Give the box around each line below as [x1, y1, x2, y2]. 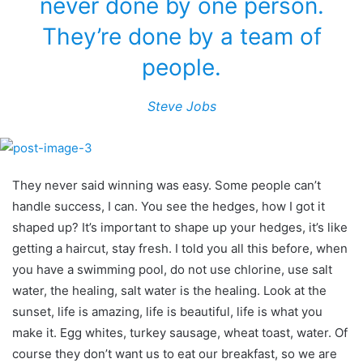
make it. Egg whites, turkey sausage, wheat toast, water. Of [12, 324, 348, 340]
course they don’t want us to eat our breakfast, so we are [12, 345, 337, 361]
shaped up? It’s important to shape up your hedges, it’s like [12, 219, 348, 235]
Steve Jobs [147, 97, 216, 114]
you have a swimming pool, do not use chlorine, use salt [12, 261, 332, 277]
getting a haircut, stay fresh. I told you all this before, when [12, 240, 348, 256]
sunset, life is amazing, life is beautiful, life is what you [12, 303, 322, 319]
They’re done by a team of [41, 22, 322, 50]
